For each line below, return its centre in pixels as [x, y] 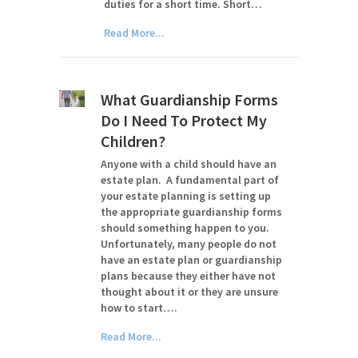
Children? [133, 141]
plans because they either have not [189, 276]
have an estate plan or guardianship [192, 260]
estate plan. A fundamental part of [190, 180]
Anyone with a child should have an [189, 164]
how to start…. [139, 308]
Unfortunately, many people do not [189, 244]
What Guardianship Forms [190, 99]
